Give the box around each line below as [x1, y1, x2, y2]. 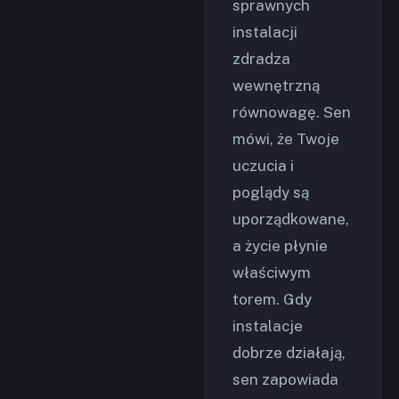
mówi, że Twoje [232, 130, 339, 148]
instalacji [232, 23, 297, 41]
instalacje [232, 317, 303, 335]
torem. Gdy [232, 290, 312, 308]
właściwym [232, 264, 311, 281]
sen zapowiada [232, 370, 338, 388]
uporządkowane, [232, 210, 349, 228]
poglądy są [232, 183, 309, 201]
